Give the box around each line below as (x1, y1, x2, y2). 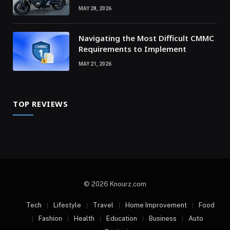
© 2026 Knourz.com (84, 180, 146, 188)
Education (106, 214, 137, 222)
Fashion (39, 214, 62, 222)
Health (74, 214, 94, 222)
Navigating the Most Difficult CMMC (79, 32, 214, 43)
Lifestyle (53, 201, 81, 209)
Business (149, 214, 177, 222)
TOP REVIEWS (13, 98, 68, 109)
